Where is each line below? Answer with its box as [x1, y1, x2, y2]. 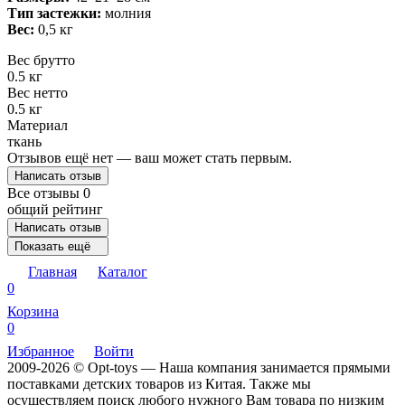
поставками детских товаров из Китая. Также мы [7, 375, 311, 391]
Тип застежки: [7, 5, 101, 21]
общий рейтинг [7, 201, 103, 217]
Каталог [98, 263, 147, 279]
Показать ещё [14, 239, 90, 253]
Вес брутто [7, 52, 75, 68]
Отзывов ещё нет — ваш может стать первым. [7, 149, 292, 165]
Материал [7, 117, 68, 133]
